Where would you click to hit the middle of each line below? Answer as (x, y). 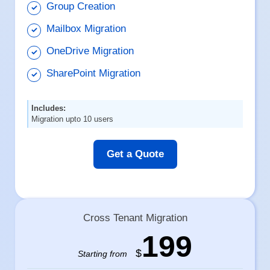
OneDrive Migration (90, 51)
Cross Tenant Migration (135, 218)
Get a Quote (135, 154)
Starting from (102, 254)
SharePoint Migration (94, 74)
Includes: (49, 108)
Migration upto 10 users (73, 119)
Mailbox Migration (86, 29)
